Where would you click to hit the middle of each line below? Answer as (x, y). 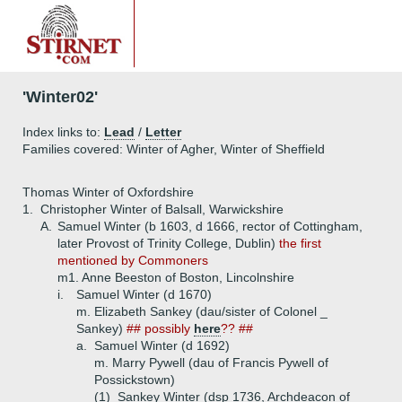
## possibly (160, 328)
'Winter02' (60, 97)
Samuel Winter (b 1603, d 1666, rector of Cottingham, (210, 226)
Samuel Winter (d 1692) (162, 345)
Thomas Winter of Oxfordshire (108, 192)
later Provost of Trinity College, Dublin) (168, 243)
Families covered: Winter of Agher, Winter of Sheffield (174, 149)
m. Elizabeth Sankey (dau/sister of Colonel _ (202, 311)
